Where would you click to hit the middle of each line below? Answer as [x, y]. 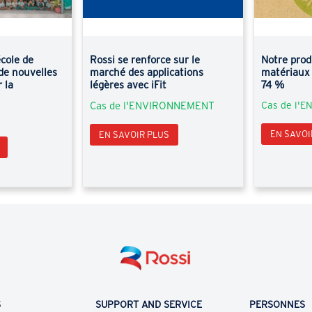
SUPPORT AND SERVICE [148, 305]
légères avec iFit [128, 85]
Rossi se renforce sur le [145, 60]
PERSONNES [277, 305]
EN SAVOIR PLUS [134, 135]
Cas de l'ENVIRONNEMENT [153, 106]
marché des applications [147, 72]
